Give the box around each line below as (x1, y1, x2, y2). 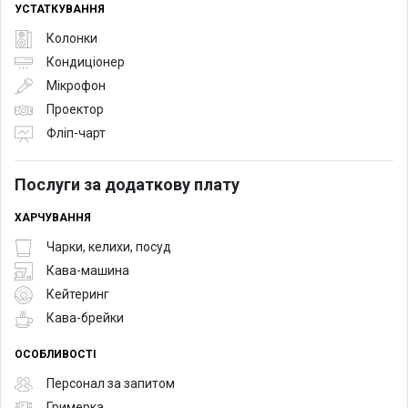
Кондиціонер (46, 55, 125, 70)
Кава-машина (46, 263, 129, 279)
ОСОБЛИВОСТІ (15, 347, 97, 361)
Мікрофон (46, 78, 106, 94)
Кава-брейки (46, 311, 124, 326)
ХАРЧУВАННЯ (15, 210, 91, 224)
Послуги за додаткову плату (15, 174, 240, 194)
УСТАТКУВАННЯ (15, 2, 105, 15)
